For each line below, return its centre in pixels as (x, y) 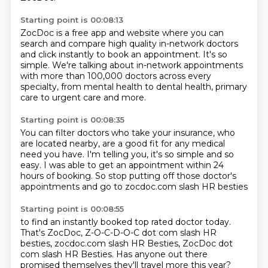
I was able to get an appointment (115, 165)
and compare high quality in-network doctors (144, 44)
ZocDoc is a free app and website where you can (122, 33)
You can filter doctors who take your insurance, (118, 133)
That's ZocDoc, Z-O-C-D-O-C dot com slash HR (118, 233)
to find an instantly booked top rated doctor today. (125, 222)
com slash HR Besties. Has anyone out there (114, 254)
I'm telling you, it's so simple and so (160, 154)
